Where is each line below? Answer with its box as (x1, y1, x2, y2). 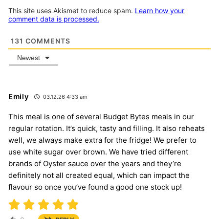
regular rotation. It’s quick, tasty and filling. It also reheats (8, 124, 205, 133)
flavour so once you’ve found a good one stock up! (8, 182, 182, 192)
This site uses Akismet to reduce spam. (8, 6, 135, 15)
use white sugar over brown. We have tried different (8, 147, 188, 157)
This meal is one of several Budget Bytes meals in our (8, 112, 194, 122)
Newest (17, 54, 40, 62)
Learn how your (135, 6, 184, 15)
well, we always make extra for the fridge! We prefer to (8, 135, 197, 145)
